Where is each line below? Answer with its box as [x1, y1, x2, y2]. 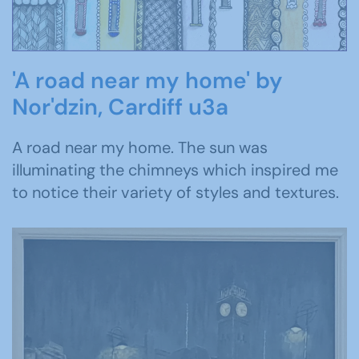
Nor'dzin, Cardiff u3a [12, 91, 228, 122]
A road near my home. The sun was [12, 136, 268, 158]
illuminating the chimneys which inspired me [12, 159, 338, 180]
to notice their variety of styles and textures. [12, 181, 339, 203]
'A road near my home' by [12, 65, 283, 95]
